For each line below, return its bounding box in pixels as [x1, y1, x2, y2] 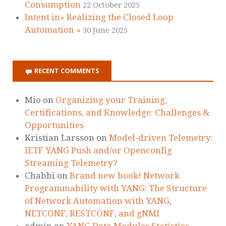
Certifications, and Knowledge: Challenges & [25, 107, 209, 118]
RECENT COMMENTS [34, 66, 99, 76]
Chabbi [25, 170, 55, 181]
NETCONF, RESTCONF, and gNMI [25, 208, 159, 218]
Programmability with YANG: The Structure [25, 183, 207, 193]
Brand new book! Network [70, 170, 180, 181]
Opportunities [25, 120, 84, 130]
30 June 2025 [83, 26, 128, 35]
